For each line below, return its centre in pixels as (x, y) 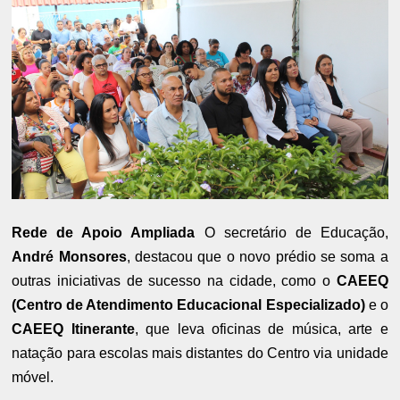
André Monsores (69, 257)
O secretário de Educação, (292, 233)
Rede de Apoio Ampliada (104, 233)
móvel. (33, 378)
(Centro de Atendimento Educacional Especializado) (188, 305)
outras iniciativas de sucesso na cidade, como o (174, 281)
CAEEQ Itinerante (73, 329)
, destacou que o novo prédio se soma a (257, 257)
